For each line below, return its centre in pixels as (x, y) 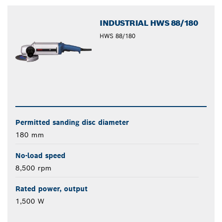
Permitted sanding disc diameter (72, 122)
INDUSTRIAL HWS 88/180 (149, 23)
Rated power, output (52, 189)
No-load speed (40, 155)
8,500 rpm (33, 168)
